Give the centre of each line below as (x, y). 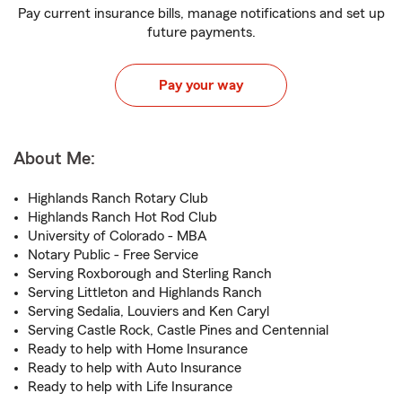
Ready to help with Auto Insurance (135, 368)
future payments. (201, 32)
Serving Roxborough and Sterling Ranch (150, 274)
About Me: (54, 159)
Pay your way (201, 85)
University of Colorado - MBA (118, 236)
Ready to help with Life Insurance (130, 387)
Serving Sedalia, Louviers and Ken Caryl (149, 311)
